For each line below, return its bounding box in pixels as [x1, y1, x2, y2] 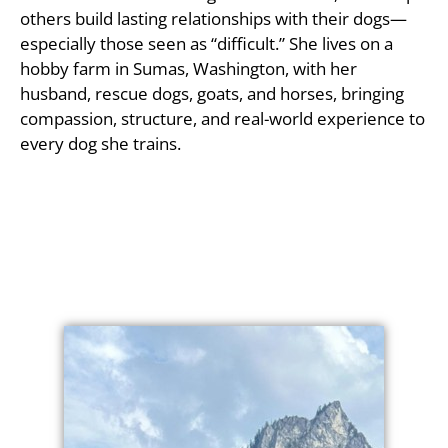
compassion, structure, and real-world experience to [20, 107, 425, 131]
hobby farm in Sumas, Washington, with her [20, 57, 357, 81]
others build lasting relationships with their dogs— [20, 7, 407, 31]
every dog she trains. [20, 132, 181, 156]
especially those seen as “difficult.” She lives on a [20, 32, 393, 56]
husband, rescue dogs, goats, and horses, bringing [20, 82, 404, 106]
